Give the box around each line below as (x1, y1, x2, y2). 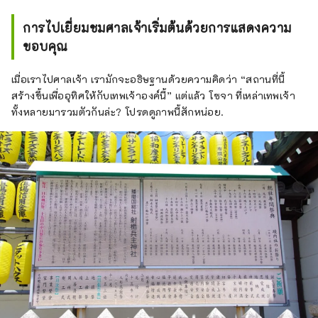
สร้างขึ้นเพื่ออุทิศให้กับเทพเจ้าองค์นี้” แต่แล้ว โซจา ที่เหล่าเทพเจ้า (11, 88, 296, 102)
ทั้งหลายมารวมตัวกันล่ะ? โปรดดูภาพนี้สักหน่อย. (11, 104, 224, 119)
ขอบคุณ (23, 38, 68, 54)
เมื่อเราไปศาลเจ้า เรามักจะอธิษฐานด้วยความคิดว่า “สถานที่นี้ (11, 72, 285, 86)
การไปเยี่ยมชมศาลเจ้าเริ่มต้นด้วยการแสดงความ (23, 19, 292, 35)
